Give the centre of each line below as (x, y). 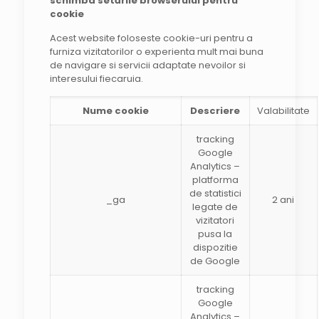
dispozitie (215, 247)
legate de (215, 207)
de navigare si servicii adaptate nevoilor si (147, 65)
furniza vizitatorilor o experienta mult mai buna (156, 52)
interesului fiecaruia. (96, 79)
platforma (215, 180)
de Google (215, 261)
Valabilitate (283, 111)
